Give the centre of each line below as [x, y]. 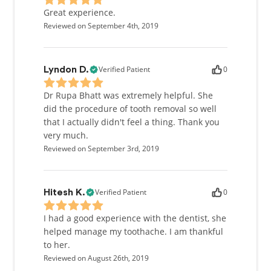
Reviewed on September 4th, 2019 [101, 26]
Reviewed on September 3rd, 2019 [101, 149]
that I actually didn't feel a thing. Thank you [132, 122]
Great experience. [80, 12]
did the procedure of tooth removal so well [130, 109]
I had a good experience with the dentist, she [135, 218]
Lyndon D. [66, 70]
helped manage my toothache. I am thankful [133, 231]
